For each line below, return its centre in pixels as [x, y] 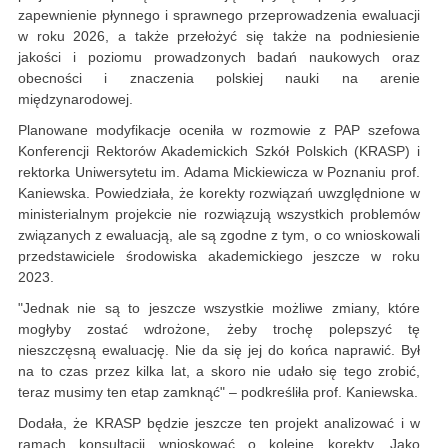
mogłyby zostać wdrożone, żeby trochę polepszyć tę [219, 329]
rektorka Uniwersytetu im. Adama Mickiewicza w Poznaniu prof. [219, 172]
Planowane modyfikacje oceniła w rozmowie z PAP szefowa [219, 130]
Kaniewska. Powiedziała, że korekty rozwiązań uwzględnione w [219, 193]
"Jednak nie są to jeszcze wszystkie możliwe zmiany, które [219, 308]
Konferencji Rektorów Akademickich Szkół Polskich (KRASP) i [219, 151]
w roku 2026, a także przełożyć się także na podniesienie [219, 36]
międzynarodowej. [75, 99]
